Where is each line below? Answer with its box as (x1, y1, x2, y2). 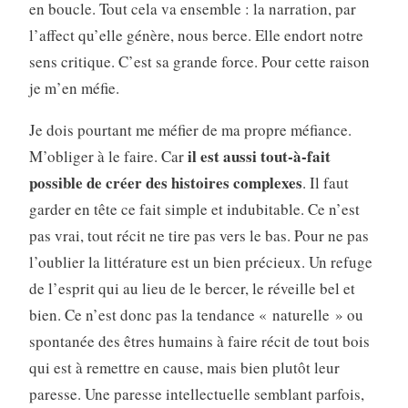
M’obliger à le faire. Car (28, 146, 188, 168)
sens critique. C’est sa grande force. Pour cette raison (28, 51, 370, 73)
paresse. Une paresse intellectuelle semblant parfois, (28, 383, 364, 405)
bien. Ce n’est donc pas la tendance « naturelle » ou (28, 304, 363, 326)
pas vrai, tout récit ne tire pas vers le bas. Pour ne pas (28, 225, 369, 247)
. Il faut (301, 172, 349, 194)
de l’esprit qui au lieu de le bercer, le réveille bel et (28, 278, 355, 300)
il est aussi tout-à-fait (187, 145, 331, 168)
